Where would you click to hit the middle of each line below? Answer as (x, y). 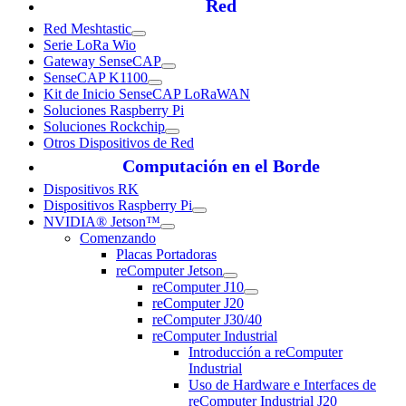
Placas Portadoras (166, 255)
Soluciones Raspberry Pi (114, 111)
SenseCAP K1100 (96, 78)
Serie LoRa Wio (90, 45)
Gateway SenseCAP (102, 62)
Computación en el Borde (221, 166)
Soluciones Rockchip (104, 127)
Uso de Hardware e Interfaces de (282, 385)
